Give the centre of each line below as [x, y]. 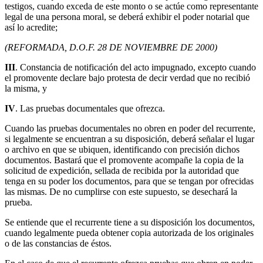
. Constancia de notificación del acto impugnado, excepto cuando [136, 68]
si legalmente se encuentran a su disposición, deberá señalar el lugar [129, 139]
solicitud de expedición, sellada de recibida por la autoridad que [122, 171]
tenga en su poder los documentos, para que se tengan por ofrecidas [129, 181]
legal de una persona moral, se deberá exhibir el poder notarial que [127, 17]
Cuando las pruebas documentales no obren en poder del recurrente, [130, 129]
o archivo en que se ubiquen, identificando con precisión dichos [122, 150]
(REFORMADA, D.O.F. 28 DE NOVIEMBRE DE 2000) [111, 48]
